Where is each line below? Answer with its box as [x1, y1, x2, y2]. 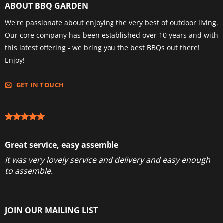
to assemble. [4, 165, 53, 177]
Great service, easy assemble [4, 139, 118, 151]
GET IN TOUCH [16, 80, 64, 90]
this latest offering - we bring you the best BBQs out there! [4, 43, 200, 53]
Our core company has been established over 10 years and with [4, 30, 218, 40]
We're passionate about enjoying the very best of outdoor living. [4, 18, 218, 28]
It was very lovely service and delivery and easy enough [4, 154, 210, 166]
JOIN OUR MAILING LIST [4, 204, 98, 216]
